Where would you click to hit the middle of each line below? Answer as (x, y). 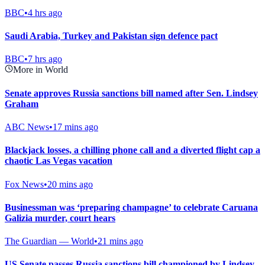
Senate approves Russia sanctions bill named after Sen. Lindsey (131, 93)
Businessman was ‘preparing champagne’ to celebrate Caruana (131, 207)
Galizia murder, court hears (60, 218)
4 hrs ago (45, 12)
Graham (22, 104)
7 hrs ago (45, 59)
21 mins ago (120, 241)
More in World (41, 70)
